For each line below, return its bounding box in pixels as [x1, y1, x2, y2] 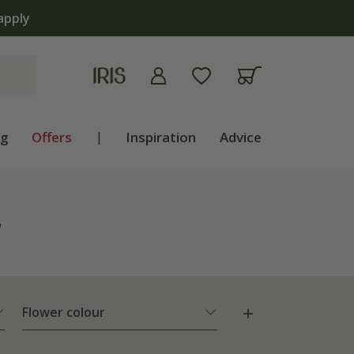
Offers [32, 128, 73, 146]
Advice [219, 128, 262, 146]
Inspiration [126, 128, 197, 146]
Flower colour [22, 303, 105, 322]
